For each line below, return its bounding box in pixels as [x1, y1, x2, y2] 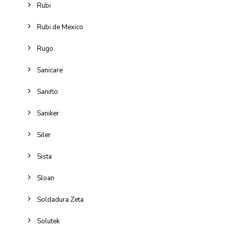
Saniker [37, 109, 59, 118]
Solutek [37, 217, 60, 226]
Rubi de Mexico [37, 23, 83, 32]
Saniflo [37, 87, 58, 97]
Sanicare [37, 66, 63, 75]
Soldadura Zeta [37, 195, 84, 204]
